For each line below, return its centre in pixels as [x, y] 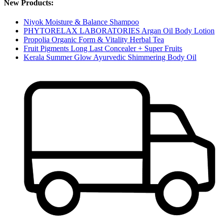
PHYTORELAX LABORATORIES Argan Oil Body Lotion [119, 30]
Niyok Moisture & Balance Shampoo [81, 22]
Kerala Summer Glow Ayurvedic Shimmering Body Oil [110, 57]
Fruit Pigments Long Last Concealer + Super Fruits [103, 48]
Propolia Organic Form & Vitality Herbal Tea [94, 39]
